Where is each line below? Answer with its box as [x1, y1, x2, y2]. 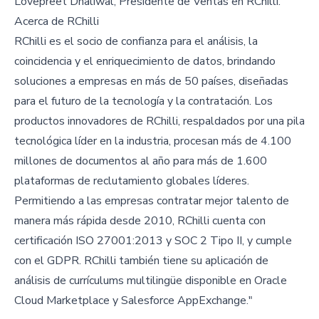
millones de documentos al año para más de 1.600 [14, 153, 267, 169]
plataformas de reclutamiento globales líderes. [14, 173, 249, 189]
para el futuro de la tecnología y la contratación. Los [14, 93, 273, 110]
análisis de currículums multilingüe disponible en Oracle [14, 273, 287, 289]
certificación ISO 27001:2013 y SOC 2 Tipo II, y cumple [14, 233, 292, 249]
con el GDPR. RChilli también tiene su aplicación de [14, 253, 268, 269]
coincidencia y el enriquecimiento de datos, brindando [14, 53, 276, 70]
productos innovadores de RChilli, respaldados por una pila [14, 113, 305, 130]
